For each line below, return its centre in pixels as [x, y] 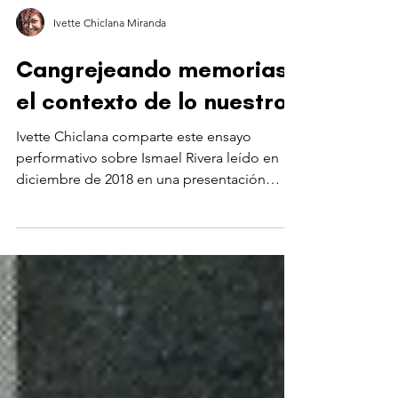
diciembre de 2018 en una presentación [141, 215]
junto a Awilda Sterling [87, 236]
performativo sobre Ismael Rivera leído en [147, 193]
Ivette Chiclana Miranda [110, 58]
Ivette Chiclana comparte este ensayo [134, 172]
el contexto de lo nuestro [151, 137]
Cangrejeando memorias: [156, 105]
